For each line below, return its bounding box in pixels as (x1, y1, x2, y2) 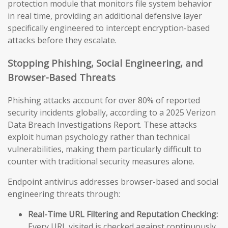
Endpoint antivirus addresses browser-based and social (8, 176, 218, 187)
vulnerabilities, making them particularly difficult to (8, 143, 202, 155)
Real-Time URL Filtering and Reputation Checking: (28, 208, 218, 220)
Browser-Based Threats (8, 70, 116, 83)
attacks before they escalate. (8, 35, 117, 46)
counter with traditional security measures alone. (8, 155, 194, 167)
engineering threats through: (8, 188, 120, 199)
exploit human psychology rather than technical (8, 131, 190, 142)
